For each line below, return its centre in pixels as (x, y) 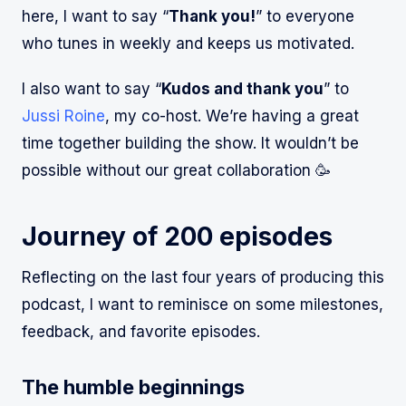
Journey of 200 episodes (177, 237)
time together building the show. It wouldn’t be (190, 144)
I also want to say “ (92, 89)
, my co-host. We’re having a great (232, 116)
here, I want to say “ (95, 17)
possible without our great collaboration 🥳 (176, 171)
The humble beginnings (133, 387)
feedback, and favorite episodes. (141, 332)
